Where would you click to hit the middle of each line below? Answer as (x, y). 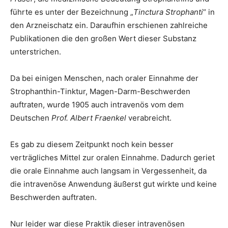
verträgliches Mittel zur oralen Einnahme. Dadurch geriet (112, 158)
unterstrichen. (36, 52)
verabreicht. (149, 118)
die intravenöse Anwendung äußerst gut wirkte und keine (113, 184)
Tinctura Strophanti (168, 12)
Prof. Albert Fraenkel (89, 118)
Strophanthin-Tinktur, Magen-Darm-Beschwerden (100, 91)
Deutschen (31, 118)
